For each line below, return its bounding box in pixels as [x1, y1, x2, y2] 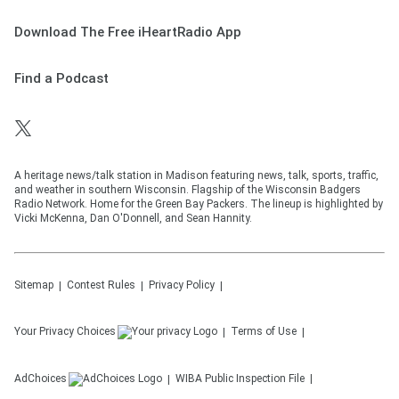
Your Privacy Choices [14, 325, 116, 338]
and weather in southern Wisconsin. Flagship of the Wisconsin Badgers [14, 183, 361, 196]
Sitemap [14, 279, 53, 291]
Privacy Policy [149, 279, 215, 291]
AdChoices [14, 372, 67, 385]
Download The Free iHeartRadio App [14, 24, 241, 40]
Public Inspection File [205, 372, 305, 385]
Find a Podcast [14, 70, 109, 86]
